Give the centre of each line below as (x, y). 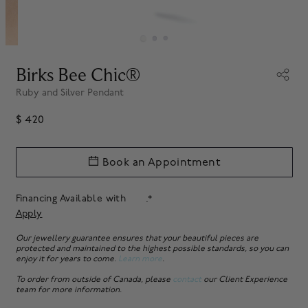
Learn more (140, 259)
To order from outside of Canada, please (94, 280)
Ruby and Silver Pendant (69, 93)
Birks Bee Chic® (78, 75)
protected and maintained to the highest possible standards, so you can (152, 249)
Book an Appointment (161, 162)
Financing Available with (72, 199)
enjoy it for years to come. (67, 259)
